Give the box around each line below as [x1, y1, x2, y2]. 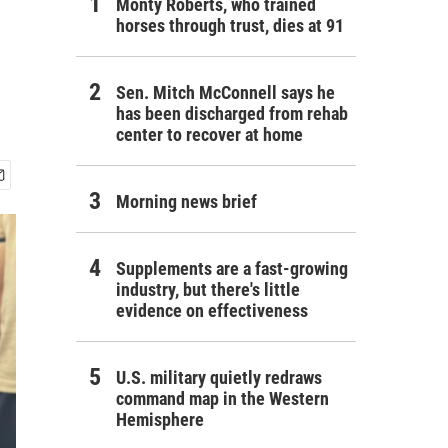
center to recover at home [116, 124, 303, 145]
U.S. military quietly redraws [116, 367, 322, 388]
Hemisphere [116, 409, 204, 430]
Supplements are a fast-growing [116, 258, 348, 279]
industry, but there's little [116, 279, 300, 300]
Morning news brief [116, 191, 257, 212]
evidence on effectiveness [116, 300, 308, 321]
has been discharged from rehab [116, 103, 348, 124]
